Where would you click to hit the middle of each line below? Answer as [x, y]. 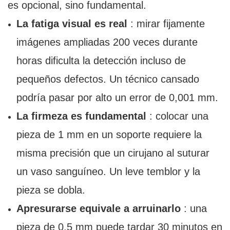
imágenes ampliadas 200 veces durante [107, 42]
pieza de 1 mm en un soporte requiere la [109, 135]
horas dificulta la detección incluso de [101, 61]
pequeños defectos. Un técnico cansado [108, 79]
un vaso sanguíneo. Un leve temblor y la [108, 172]
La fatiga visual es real [72, 24]
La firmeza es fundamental [81, 116]
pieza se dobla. [51, 190]
